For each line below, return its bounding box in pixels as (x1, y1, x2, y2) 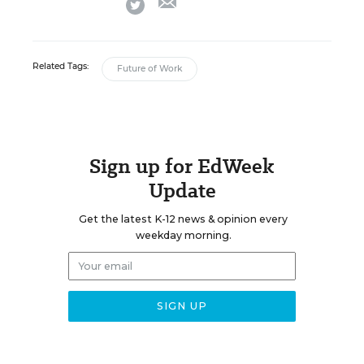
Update (148, 175, 216, 205)
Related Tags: (32, 60, 89, 71)
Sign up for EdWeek (89, 151, 275, 180)
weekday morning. (135, 228, 232, 241)
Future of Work (117, 63, 182, 74)
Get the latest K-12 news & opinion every (79, 212, 288, 225)
